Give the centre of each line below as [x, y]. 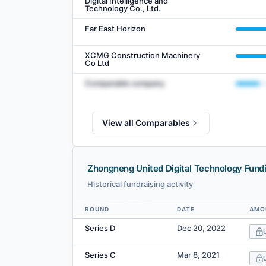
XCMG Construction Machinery [142, 56]
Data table [90, 221]
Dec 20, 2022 [201, 228]
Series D [100, 228]
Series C [100, 255]
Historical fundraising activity [140, 184]
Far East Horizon [115, 29]
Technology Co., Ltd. [123, 9]
